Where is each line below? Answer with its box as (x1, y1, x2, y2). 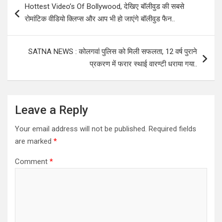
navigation (7, 6, 65, 21)
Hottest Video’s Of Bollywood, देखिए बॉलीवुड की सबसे (25, 1, 184, 11)
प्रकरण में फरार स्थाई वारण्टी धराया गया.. (90, 59, 197, 68)
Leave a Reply (15, 103, 88, 117)
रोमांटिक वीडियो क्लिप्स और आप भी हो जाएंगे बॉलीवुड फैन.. (25, 14, 175, 23)
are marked (15, 136, 54, 146)
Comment (15, 157, 50, 166)
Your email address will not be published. (15, 124, 147, 133)
